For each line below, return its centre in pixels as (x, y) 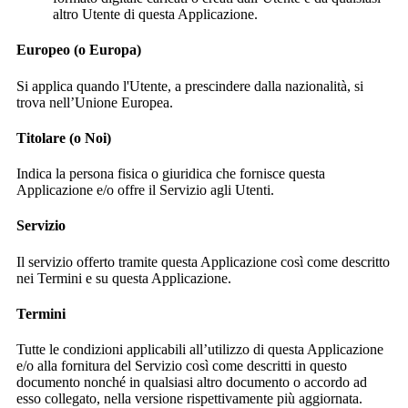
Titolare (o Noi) (64, 138)
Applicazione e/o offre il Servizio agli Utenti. (145, 190)
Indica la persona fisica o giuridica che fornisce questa (171, 174)
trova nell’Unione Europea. (95, 102)
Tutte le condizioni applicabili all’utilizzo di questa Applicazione (200, 350)
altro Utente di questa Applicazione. (155, 15)
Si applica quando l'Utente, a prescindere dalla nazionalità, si (190, 86)
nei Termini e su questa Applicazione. (124, 278)
